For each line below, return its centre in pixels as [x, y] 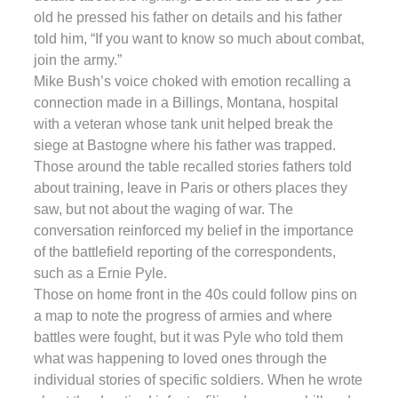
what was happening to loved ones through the [180, 358]
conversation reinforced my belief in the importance [194, 230]
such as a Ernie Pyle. [100, 273]
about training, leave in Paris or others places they [191, 187]
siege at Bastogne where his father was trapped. [185, 145]
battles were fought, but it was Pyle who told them [188, 337]
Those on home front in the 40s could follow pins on [195, 294]
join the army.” [78, 60]
